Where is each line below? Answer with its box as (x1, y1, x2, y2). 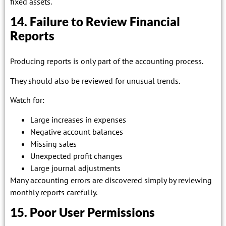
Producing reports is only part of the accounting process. (10, 56, 203, 67)
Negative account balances (30, 126, 123, 137)
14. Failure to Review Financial (10, 14, 180, 29)
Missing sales (30, 138, 77, 149)
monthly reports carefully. (10, 187, 97, 197)
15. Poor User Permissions (10, 205, 155, 219)
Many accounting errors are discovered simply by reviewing (10, 175, 212, 185)
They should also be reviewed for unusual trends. (10, 75, 180, 86)
